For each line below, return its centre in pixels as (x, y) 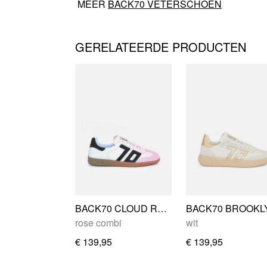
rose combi (98, 222)
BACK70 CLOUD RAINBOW (162, 208)
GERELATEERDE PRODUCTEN (161, 46)
